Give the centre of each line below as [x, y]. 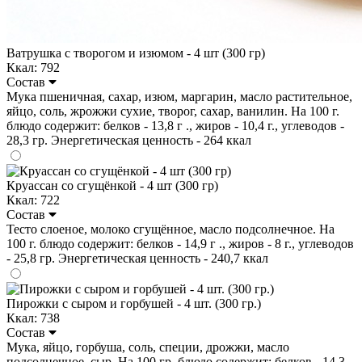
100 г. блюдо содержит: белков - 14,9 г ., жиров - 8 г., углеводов [180, 243]
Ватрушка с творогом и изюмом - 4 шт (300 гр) [136, 53]
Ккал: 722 [33, 200]
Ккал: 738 [33, 318]
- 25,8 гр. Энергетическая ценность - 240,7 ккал [137, 258]
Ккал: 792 [33, 67]
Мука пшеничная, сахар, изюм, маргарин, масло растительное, [179, 96]
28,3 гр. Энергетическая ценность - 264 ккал [129, 140]
